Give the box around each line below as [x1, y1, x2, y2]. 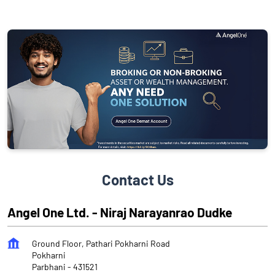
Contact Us [101, 171, 174, 189]
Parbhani [32, 261, 66, 273]
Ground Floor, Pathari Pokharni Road [32, 238, 170, 249]
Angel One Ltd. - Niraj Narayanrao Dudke [7, 204, 232, 220]
